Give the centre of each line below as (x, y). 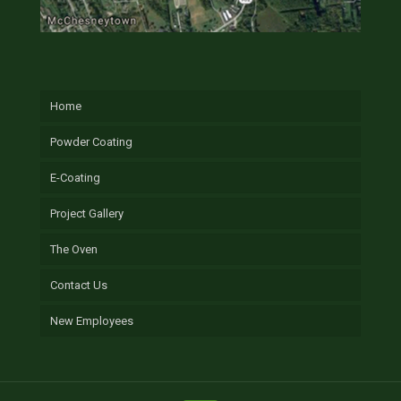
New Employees (92, 321)
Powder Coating (91, 142)
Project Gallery (87, 213)
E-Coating (75, 178)
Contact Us (79, 285)
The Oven (74, 249)
